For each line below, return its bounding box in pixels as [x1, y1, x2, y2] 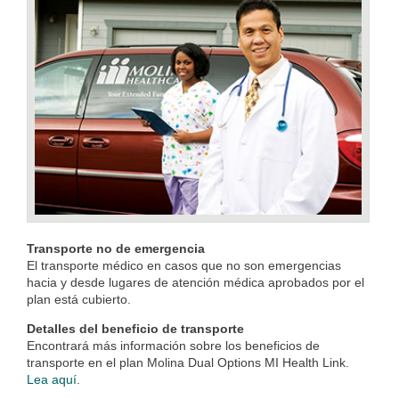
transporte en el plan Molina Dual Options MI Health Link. [27, 355, 349, 370]
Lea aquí [27, 372, 77, 387]
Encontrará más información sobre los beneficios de [27, 338, 320, 354]
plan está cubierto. [27, 292, 131, 307]
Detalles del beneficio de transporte [27, 322, 244, 337]
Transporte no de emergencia [27, 241, 205, 256]
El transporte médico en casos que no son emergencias [27, 258, 341, 273]
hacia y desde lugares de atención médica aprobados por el [27, 275, 364, 290]
